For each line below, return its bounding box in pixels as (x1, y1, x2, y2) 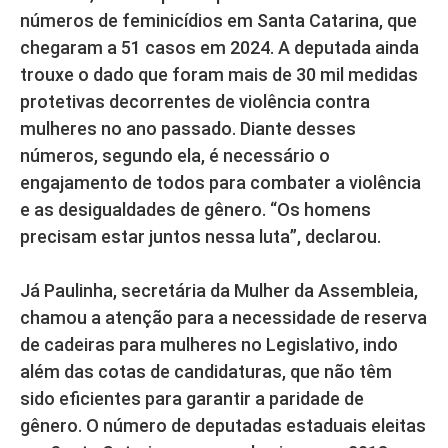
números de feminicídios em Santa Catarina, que (20, 10, 417, 32)
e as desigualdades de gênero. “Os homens (20, 199, 371, 221)
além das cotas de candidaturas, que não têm (20, 361, 392, 383)
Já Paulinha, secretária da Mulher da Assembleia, (20, 280, 418, 302)
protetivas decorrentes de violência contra (20, 91, 370, 113)
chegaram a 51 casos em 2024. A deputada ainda (20, 37, 419, 59)
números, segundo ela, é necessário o (20, 145, 330, 167)
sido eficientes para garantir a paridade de (20, 388, 364, 410)
